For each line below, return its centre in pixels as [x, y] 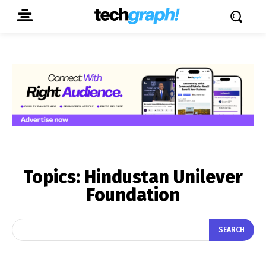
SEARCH [232, 230]
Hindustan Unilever [164, 177]
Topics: [54, 177]
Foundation [133, 194]
